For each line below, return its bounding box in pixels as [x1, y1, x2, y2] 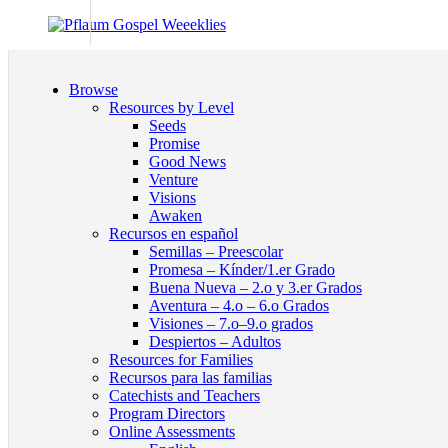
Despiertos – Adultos [149, 333, 281, 350]
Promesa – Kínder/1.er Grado [149, 261, 335, 278]
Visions [149, 189, 196, 206]
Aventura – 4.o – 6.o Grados [149, 297, 329, 314]
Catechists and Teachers [109, 387, 260, 404]
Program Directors [109, 405, 225, 422]
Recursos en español [109, 225, 238, 242]
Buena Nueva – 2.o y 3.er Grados [149, 279, 362, 296]
